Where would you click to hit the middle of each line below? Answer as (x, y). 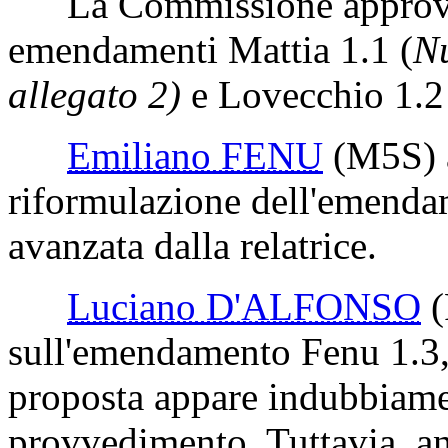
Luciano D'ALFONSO (244, 306)
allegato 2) (94, 94)
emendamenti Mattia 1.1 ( (210, 49)
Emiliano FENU (195, 155)
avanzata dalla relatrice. (192, 245)
